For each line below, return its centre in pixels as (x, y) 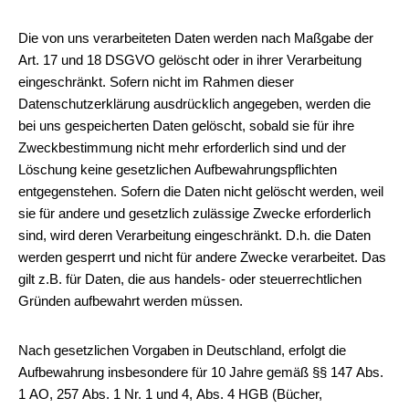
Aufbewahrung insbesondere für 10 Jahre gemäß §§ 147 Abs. (201, 372)
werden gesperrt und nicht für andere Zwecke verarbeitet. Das (202, 257)
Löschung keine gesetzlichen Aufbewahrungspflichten (178, 169)
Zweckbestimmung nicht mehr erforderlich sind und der (182, 147)
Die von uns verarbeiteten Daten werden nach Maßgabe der (196, 38)
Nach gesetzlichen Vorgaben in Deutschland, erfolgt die (182, 350)
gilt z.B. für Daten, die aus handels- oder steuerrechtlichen (190, 279)
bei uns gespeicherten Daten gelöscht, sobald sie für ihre (186, 126)
